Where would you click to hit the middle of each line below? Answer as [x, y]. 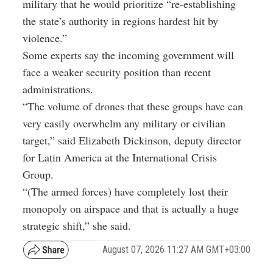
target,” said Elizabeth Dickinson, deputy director [132, 140]
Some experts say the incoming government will [128, 55]
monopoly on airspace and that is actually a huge [131, 208]
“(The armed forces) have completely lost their [125, 191]
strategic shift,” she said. [77, 225]
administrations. [58, 89]
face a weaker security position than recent [117, 72]
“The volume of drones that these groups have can [133, 106]
